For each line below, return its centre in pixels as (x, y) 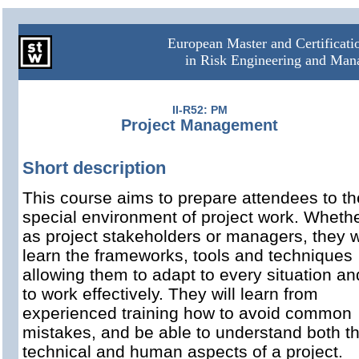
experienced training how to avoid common (187, 313)
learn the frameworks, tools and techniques (188, 255)
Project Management (200, 125)
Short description (94, 168)
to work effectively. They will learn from (170, 294)
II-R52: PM (200, 110)
